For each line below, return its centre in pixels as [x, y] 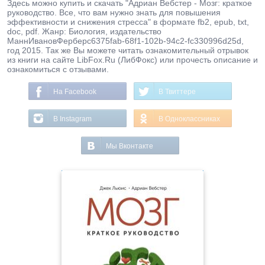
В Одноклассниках [189, 119]
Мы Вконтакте [130, 146]
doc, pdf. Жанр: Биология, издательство [84, 31]
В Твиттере [177, 92]
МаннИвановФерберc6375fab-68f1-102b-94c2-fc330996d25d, [125, 41]
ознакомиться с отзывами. [58, 69]
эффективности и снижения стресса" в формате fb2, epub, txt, [128, 22]
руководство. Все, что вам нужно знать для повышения [114, 12]
